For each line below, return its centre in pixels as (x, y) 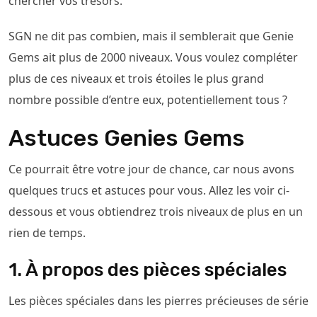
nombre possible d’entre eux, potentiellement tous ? (148, 100)
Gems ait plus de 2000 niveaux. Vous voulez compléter (153, 57)
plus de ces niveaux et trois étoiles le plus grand (136, 79)
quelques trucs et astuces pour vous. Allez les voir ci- (149, 190)
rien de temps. (47, 233)
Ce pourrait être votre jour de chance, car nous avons (151, 169)
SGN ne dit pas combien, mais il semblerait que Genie (151, 36)
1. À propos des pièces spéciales (148, 270)
